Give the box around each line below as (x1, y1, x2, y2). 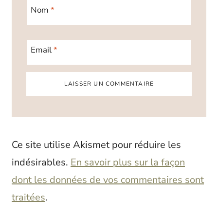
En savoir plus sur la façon (71, 156, 185, 169)
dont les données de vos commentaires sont (12, 173, 204, 187)
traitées (12, 191, 45, 204)
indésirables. (12, 156, 71, 169)
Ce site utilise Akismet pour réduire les (12, 138, 181, 152)
